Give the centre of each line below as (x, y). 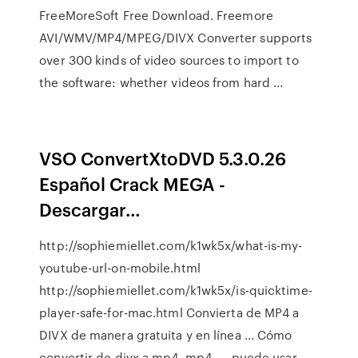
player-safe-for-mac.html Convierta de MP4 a (169, 312)
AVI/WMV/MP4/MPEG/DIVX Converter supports (176, 38)
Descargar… (90, 209)
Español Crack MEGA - (133, 183)
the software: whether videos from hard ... (161, 82)
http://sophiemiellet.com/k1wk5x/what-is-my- (171, 245)
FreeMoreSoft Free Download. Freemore (156, 15)
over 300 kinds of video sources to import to (169, 60)
